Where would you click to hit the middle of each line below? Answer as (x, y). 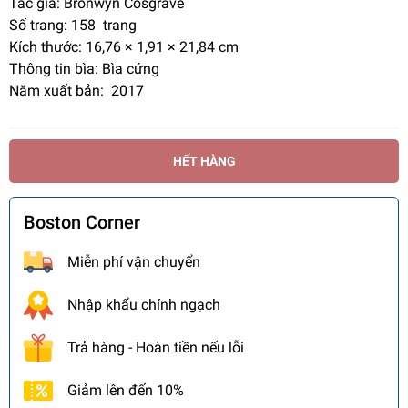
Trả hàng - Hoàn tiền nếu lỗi (156, 348)
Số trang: (38, 25)
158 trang (104, 25)
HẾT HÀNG (204, 161)
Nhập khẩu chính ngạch (144, 305)
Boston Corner (82, 223)
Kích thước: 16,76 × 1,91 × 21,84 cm (124, 47)
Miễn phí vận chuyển (134, 262)
